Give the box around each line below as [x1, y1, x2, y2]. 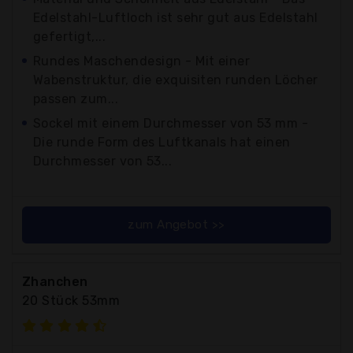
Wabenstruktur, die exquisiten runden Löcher [33, 72, 318, 87]
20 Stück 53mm [22, 292, 121, 308]
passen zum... [33, 91, 119, 106]
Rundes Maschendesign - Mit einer [33, 53, 251, 69]
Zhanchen [22, 273, 88, 289]
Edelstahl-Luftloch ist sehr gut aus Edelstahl [33, 9, 318, 25]
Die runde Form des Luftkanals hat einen [33, 134, 291, 150]
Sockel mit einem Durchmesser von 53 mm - [33, 115, 309, 131]
